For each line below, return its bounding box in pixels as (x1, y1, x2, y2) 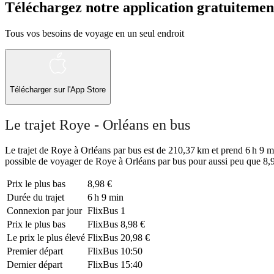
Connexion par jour (7, 206, 82, 217)
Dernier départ (7, 259, 62, 270)
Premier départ (7, 246, 63, 257)
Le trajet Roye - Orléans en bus (5, 116, 190, 133)
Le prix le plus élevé (7, 232, 85, 243)
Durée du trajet (7, 192, 64, 203)
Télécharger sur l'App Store (10, 85, 106, 95)
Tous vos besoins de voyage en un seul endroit (5, 28, 184, 39)
